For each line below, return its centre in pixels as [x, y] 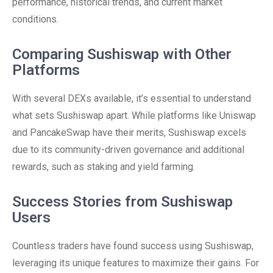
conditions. [35, 19]
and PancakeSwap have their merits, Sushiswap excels [129, 133]
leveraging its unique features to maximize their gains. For [136, 263]
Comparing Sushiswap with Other [122, 54]
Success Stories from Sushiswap [122, 202]
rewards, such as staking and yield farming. [104, 167]
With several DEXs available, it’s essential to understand [132, 98]
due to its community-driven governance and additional [128, 150]
